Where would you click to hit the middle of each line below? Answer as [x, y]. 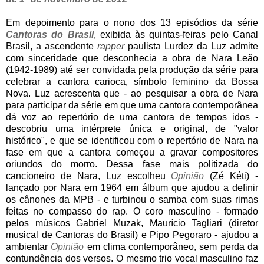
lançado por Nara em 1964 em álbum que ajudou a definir [132, 187]
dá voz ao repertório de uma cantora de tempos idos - [132, 117]
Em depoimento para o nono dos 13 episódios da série [132, 22]
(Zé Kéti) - [231, 176]
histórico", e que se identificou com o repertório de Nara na [132, 140]
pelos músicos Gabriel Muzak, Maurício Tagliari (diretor [132, 223]
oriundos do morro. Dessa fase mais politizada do [132, 164]
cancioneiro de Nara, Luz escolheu [89, 176]
